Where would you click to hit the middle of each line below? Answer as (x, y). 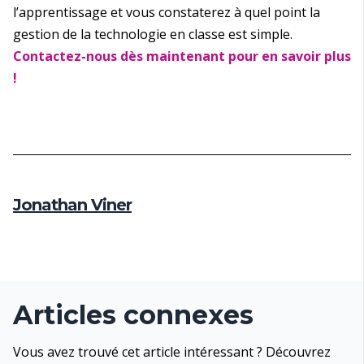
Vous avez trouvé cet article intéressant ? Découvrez (172, 352)
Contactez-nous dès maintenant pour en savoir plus (182, 56)
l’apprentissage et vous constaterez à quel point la (167, 13)
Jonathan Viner (72, 205)
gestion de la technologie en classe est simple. (153, 35)
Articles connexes (133, 315)
